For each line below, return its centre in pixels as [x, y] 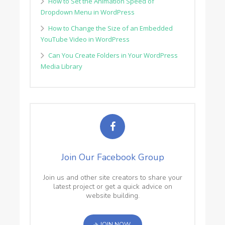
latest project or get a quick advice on [113, 186]
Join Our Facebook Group [113, 157]
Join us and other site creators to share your [113, 177]
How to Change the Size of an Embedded [110, 28]
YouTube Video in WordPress [85, 39]
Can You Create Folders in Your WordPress [113, 55]
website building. [113, 195]
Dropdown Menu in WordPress [87, 12]
